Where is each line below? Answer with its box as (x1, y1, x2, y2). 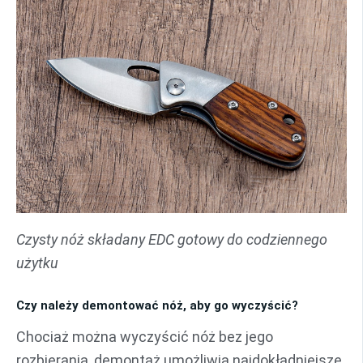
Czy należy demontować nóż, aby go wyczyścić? (16, 297, 298, 313)
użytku (16, 254, 58, 271)
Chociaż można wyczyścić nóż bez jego (16, 328, 273, 346)
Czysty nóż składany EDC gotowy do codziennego (16, 230, 327, 248)
